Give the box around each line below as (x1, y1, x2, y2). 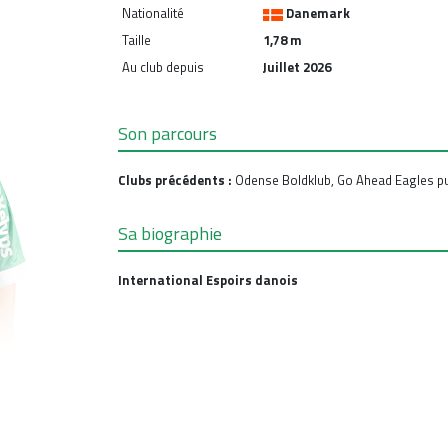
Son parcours (118, 119, 218, 147)
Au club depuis (122, 57, 205, 77)
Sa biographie (118, 219, 223, 247)
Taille (122, 30, 152, 50)
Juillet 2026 (263, 57, 332, 77)
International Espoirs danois (118, 269, 299, 290)
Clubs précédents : (118, 169, 236, 190)
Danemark (283, 3, 351, 23)
